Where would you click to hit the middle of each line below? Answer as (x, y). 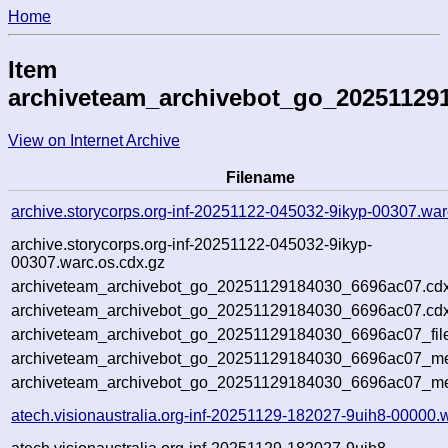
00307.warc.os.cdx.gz (88, 262)
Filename (260, 177)
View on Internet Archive (94, 140)
